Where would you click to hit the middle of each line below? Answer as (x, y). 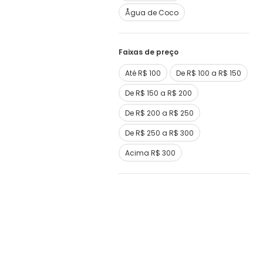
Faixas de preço (149, 52)
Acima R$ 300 (150, 153)
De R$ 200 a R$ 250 (159, 113)
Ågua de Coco (152, 13)
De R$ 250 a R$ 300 (159, 133)
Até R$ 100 (143, 73)
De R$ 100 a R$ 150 (209, 73)
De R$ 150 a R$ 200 (159, 93)
